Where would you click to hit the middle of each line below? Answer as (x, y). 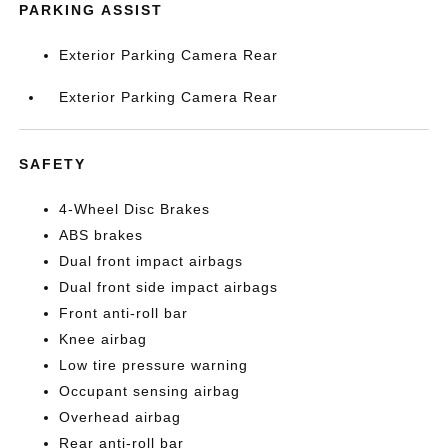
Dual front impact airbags (151, 260)
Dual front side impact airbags (169, 286)
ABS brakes (101, 234)
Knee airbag (103, 338)
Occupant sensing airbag (150, 390)
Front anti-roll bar (124, 312)
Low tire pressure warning (154, 364)
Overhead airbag (120, 416)
